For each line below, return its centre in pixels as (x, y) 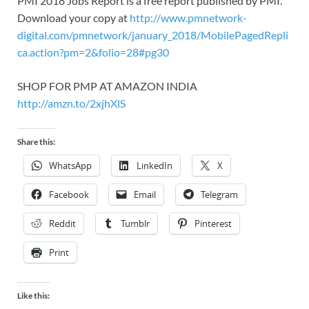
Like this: (33, 295)
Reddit (62, 223)
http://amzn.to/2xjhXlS (71, 103)
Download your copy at (73, 17)
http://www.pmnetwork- (188, 17)
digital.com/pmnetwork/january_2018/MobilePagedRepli (153, 34)
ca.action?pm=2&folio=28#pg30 (93, 52)
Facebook (69, 194)
